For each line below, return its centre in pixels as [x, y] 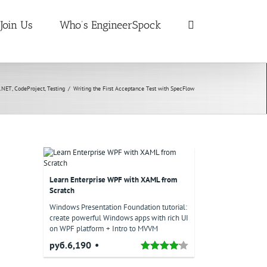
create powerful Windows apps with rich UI [119, 218]
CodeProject [30, 89]
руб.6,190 [70, 245]
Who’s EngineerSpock [110, 25]
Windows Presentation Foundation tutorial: [118, 207]
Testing [56, 89]
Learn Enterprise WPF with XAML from [113, 180]
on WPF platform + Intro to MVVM [104, 229]
